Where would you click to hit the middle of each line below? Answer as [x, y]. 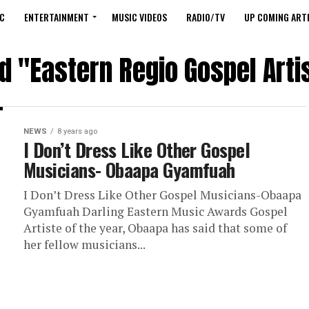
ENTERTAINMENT [57, 17]
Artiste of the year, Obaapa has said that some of [155, 228]
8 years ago [77, 131]
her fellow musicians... [84, 245]
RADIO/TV [206, 17]
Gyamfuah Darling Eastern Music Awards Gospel [156, 211]
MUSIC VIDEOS [139, 17]
